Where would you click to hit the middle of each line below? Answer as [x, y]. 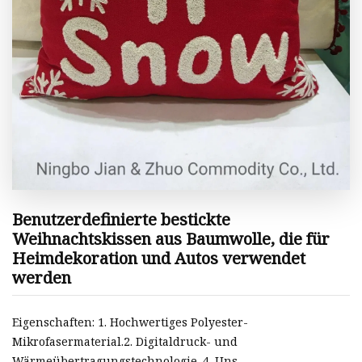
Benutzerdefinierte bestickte [121, 220]
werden [42, 278]
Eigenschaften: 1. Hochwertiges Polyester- [130, 322]
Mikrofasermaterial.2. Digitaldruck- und [125, 341]
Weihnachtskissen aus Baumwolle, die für [171, 239]
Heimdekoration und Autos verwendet [159, 259]
